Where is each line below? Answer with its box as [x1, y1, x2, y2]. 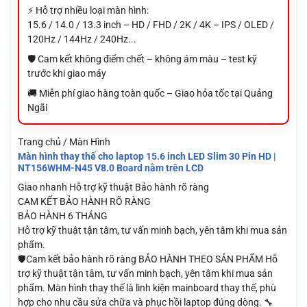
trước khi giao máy [27, 68, 106, 79]
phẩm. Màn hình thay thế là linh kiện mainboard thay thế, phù [17, 282, 276, 293]
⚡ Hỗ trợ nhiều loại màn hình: [27, 5, 149, 16]
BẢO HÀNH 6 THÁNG [17, 210, 108, 221]
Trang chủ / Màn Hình [17, 136, 110, 148]
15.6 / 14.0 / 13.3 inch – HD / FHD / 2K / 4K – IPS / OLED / [27, 19, 274, 31]
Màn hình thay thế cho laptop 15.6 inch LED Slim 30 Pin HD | [17, 150, 276, 162]
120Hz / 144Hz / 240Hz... [27, 34, 136, 45]
